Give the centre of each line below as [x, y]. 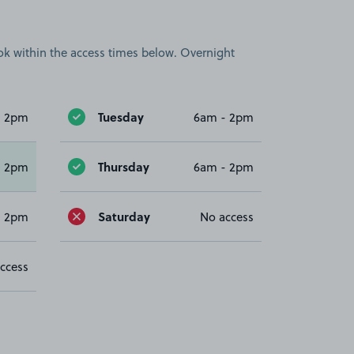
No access [227, 217]
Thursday [124, 166]
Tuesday [121, 117]
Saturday [124, 216]
